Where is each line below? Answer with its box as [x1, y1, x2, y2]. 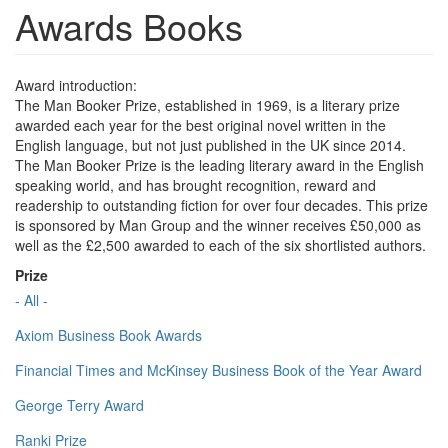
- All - [15, 290, 48, 311]
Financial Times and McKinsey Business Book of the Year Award [15, 360, 422, 381]
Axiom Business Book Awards [15, 325, 202, 346]
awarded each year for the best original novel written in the [15, 115, 386, 136]
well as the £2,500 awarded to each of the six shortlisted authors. [15, 235, 426, 256]
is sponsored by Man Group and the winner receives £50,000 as [15, 215, 421, 236]
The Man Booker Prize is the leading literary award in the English [15, 155, 424, 176]
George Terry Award [15, 395, 144, 416]
